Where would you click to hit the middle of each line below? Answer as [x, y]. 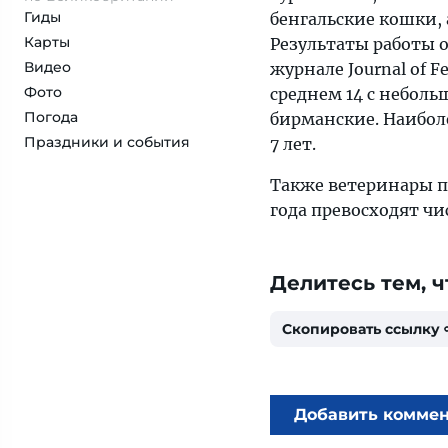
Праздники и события [107, 142]
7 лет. [293, 144]
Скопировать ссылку [361, 329]
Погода [51, 117]
